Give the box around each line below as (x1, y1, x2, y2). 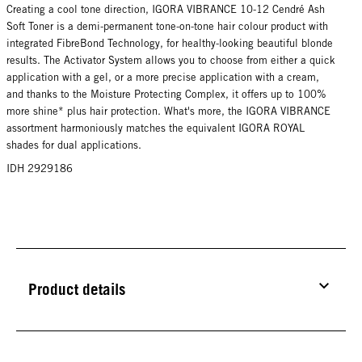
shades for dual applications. (6, 138, 141, 151)
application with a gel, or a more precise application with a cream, (6, 70, 319, 83)
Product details (28, 280, 125, 299)
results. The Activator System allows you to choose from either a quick (6, 53, 335, 66)
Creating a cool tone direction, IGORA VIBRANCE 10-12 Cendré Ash (6, 2, 325, 15)
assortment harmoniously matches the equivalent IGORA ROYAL (6, 121, 305, 134)
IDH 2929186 (6, 162, 73, 175)
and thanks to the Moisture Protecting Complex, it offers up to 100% (6, 87, 326, 100)
